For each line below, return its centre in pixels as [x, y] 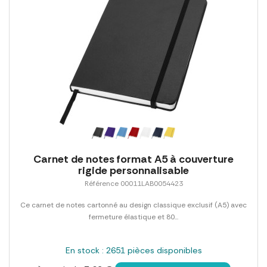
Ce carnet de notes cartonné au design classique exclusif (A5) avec [133, 205]
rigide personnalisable [133, 170]
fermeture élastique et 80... [133, 217]
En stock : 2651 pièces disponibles [133, 250]
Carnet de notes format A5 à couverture [133, 159]
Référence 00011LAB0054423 [133, 183]
